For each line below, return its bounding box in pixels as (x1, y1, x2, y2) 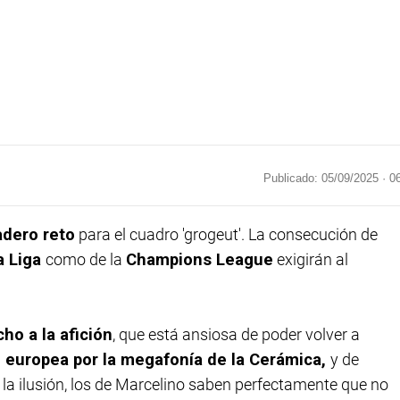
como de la (46, 250, 126, 269)
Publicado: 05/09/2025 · (263, 171, 389, 185)
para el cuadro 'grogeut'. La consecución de (75, 225, 378, 244)
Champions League (126, 250, 273, 269)
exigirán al (273, 250, 348, 269)
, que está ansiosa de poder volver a (112, 324, 360, 344)
